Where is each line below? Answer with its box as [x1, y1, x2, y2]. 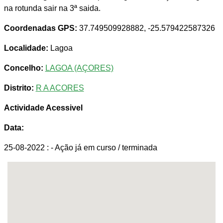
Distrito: [3, 84, 34, 93]
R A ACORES [35, 84, 84, 93]
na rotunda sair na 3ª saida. [3, 4, 101, 13]
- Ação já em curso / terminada [50, 143, 157, 152]
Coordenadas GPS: [3, 24, 77, 33]
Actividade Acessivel [3, 104, 83, 112]
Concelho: [3, 64, 43, 73]
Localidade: [3, 44, 48, 53]
